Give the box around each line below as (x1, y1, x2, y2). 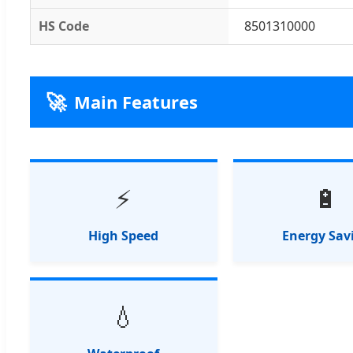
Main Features (74, 89, 198, 113)
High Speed (88, 226, 159, 244)
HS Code (39, 17, 89, 35)
